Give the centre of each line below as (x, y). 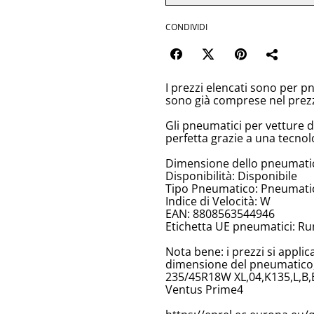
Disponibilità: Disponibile (231, 176)
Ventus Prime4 (204, 290)
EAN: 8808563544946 (220, 214)
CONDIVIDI (186, 27)
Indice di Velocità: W (218, 202)
